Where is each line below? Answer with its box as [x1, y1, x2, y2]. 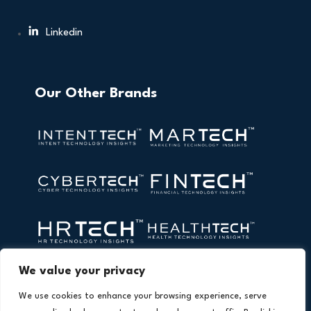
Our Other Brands [35, 87, 157, 101]
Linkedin [46, 28, 83, 39]
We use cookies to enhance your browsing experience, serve [19, 292, 267, 301]
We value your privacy [19, 265, 145, 277]
